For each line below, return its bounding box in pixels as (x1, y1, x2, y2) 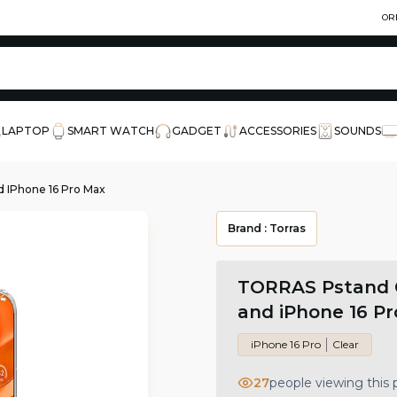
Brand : (228, 222, 269, 236)
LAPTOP (2, 124, 50, 137)
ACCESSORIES (239, 124, 316, 137)
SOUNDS (334, 124, 381, 137)
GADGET (172, 124, 222, 137)
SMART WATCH (67, 124, 154, 137)
